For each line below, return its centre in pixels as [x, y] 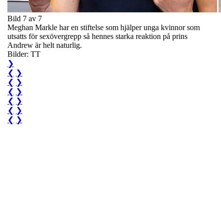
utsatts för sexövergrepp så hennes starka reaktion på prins [97, 36]
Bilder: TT [24, 54]
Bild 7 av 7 [25, 18]
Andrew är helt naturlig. [45, 45]
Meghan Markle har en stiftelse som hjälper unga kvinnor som [104, 27]
